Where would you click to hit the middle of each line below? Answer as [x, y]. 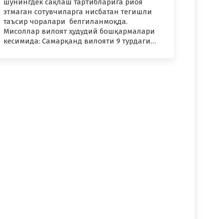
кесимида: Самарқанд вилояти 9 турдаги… [80, 41]
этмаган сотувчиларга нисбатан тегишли [78, 12]
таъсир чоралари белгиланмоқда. [66, 22]
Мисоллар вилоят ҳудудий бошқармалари [79, 32]
